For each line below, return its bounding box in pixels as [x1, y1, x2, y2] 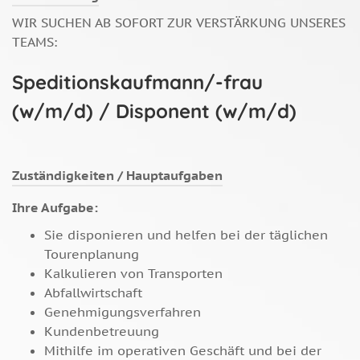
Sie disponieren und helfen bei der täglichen [44, 227, 328, 243]
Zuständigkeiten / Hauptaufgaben [12, 167, 223, 184]
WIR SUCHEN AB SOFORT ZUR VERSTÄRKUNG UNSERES [12, 14, 346, 31]
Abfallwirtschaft [44, 284, 142, 301]
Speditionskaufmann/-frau [12, 70, 263, 95]
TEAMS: [12, 34, 57, 51]
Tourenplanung [44, 246, 139, 263]
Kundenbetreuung [44, 323, 159, 340]
